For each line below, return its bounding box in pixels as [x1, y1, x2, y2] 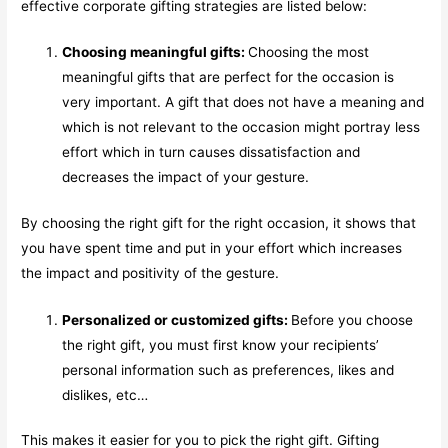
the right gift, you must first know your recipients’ [62, 336, 380, 353]
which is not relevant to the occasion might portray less [62, 119, 421, 136]
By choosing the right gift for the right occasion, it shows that [21, 214, 417, 231]
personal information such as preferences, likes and [62, 361, 395, 378]
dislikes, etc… [62, 386, 149, 403]
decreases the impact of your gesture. [62, 169, 310, 186]
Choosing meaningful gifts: [62, 44, 249, 61]
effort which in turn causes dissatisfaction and [62, 144, 361, 161]
